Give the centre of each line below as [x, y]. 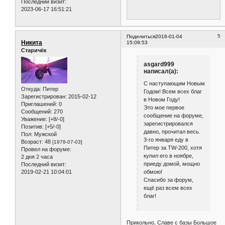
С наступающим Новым [174, 83]
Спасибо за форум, [168, 180]
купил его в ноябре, [168, 155]
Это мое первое [164, 107]
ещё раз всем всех [168, 188]
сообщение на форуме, [173, 115]
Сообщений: [37, 111]
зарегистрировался [168, 123]
